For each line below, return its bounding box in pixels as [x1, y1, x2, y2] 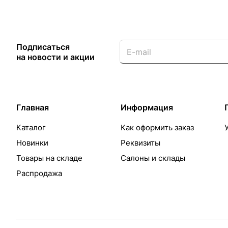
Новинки [16, 138, 48, 148]
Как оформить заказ [120, 123, 194, 132]
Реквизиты [120, 138, 160, 148]
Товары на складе [16, 153, 82, 163]
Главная [16, 102, 49, 112]
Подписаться [16, 42, 70, 52]
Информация [120, 102, 173, 112]
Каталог [16, 123, 46, 132]
